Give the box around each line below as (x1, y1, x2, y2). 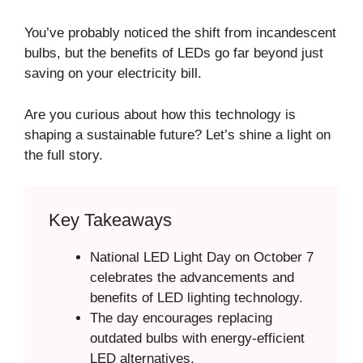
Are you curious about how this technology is (24, 106, 296, 122)
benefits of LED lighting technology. (90, 290, 303, 305)
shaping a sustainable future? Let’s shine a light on (24, 126, 331, 143)
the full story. (24, 147, 103, 163)
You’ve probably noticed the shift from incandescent (24, 25, 336, 41)
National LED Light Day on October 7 (90, 250, 314, 265)
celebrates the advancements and (90, 270, 294, 285)
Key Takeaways (49, 210, 172, 230)
